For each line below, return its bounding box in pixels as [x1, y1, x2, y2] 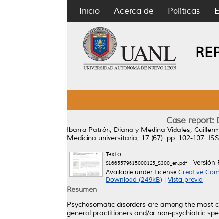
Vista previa [168, 176, 203, 184]
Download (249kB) [106, 176, 162, 184]
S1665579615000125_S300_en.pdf [106, 160, 187, 166]
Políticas [168, 6, 200, 16]
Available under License [106, 168, 178, 176]
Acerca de [114, 6, 153, 16]
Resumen [67, 185, 97, 194]
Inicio [79, 6, 100, 16]
